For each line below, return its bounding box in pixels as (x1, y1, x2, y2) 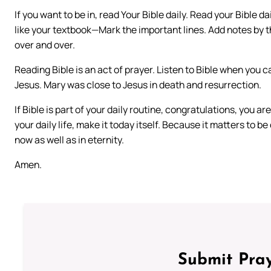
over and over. (15, 38, 75, 52)
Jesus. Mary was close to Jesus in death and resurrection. (15, 78, 261, 92)
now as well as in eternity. (15, 133, 124, 147)
